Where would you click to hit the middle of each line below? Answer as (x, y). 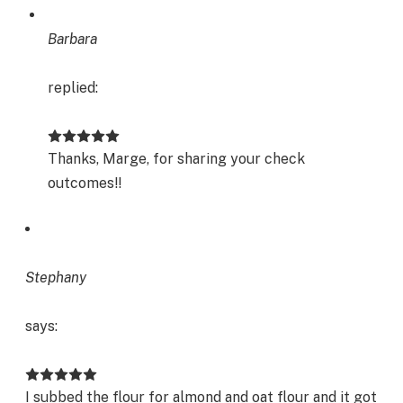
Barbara (72, 40)
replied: (73, 88)
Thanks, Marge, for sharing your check (176, 158)
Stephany (56, 278)
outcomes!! (85, 183)
